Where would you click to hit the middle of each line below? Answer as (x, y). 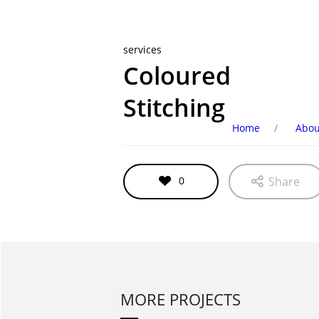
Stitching (174, 108)
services (142, 49)
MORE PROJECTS (181, 299)
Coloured (177, 75)
